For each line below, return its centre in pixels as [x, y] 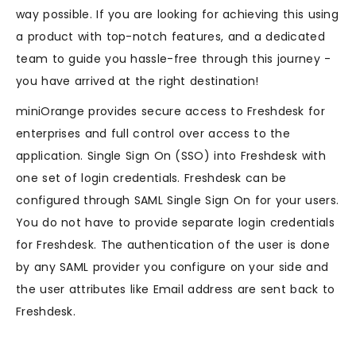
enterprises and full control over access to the [153, 133]
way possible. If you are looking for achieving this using [178, 14]
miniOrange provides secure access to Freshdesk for [170, 111]
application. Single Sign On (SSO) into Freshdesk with [171, 156]
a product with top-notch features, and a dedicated [170, 37]
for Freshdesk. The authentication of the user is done [173, 245]
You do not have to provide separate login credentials [175, 222]
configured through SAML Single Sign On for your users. [178, 200]
